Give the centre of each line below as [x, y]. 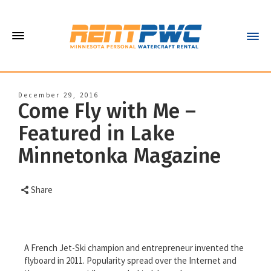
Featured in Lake [96, 133]
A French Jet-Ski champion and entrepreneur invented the [134, 248]
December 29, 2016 [59, 95]
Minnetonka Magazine [119, 156]
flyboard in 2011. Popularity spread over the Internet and [130, 260]
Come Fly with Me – [107, 111]
